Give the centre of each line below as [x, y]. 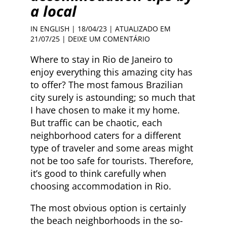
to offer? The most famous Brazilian [107, 85]
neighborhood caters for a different [106, 135]
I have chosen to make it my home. [105, 110]
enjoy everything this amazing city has [111, 72]
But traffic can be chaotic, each [96, 123]
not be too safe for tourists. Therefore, [112, 161]
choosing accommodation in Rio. [101, 186]
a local [53, 11]
